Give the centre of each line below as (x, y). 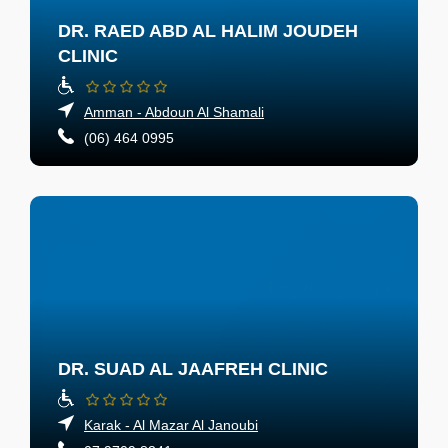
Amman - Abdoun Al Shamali (174, 112)
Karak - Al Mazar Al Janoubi (171, 424)
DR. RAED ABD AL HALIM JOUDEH (208, 31)
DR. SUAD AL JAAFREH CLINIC (193, 368)
